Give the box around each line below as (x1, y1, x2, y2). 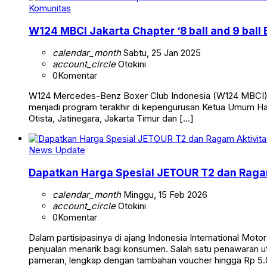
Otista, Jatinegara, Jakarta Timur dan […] (29, 113, 194, 125)
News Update (29, 144, 85, 156)
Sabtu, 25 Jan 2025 (121, 47, 201, 59)
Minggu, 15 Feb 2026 (121, 189, 207, 201)
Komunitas (29, 2, 71, 14)
